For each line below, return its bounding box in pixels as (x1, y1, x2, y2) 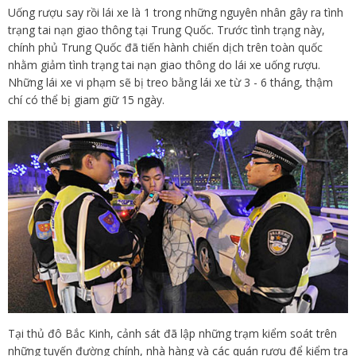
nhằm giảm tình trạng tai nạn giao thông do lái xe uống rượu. (8, 57, 320, 72)
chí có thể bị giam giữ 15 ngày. (8, 92, 164, 107)
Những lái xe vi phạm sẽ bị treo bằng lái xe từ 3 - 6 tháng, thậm (8, 75, 333, 90)
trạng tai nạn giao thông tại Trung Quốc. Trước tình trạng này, (8, 22, 325, 37)
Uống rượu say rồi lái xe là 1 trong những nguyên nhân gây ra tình (8, 5, 343, 20)
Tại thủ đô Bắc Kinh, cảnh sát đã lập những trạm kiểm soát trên (8, 326, 337, 342)
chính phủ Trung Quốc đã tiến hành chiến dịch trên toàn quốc (8, 40, 323, 55)
